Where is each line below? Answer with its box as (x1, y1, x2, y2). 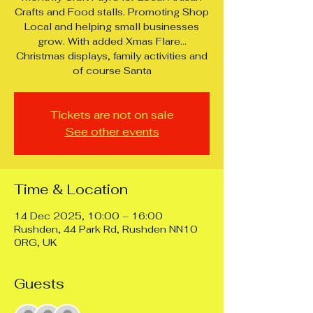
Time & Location (14, 180, 128, 198)
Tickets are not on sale (50, 107, 174, 122)
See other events (64, 124, 159, 139)
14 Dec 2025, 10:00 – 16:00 (14, 209, 163, 222)
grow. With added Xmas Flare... (37, 34, 187, 48)
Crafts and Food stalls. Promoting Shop (15, 5, 209, 18)
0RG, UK (14, 235, 57, 249)
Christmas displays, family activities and (16, 49, 208, 62)
